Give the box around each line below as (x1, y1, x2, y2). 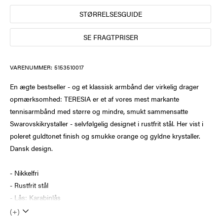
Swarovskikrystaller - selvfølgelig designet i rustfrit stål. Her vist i (10, 118, 203, 128)
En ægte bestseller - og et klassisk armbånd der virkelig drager (10, 81, 199, 91)
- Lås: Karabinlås (10, 192, 61, 202)
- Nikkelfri (10, 167, 38, 178)
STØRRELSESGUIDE (79, 8, 142, 19)
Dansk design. (10, 143, 53, 153)
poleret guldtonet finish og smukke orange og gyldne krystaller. (10, 130, 200, 141)
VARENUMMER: (10, 62, 52, 72)
